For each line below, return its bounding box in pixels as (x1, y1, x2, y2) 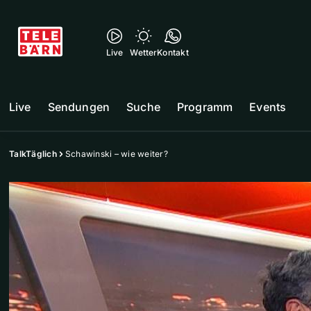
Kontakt (157, 47, 189, 58)
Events (249, 100, 287, 114)
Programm (176, 100, 233, 114)
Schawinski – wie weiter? (65, 149, 168, 159)
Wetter (130, 47, 158, 58)
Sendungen (47, 100, 110, 114)
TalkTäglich (9, 149, 57, 159)
